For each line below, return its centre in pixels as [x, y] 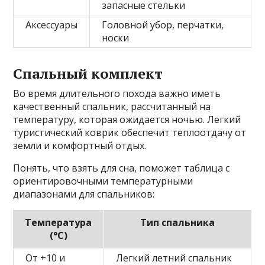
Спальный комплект [88, 74]
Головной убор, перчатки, [163, 25]
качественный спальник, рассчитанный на [112, 107]
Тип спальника [178, 223]
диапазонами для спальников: [84, 194]
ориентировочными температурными [103, 181]
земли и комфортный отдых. [80, 146]
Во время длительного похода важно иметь [117, 94]
